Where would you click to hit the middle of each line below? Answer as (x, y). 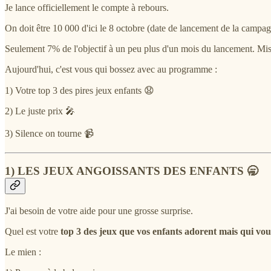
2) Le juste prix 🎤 (40, 111)
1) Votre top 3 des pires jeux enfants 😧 (80, 90)
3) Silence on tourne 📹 (49, 133)
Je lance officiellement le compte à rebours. (87, 7)
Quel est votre (33, 231)
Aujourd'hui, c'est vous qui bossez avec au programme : (111, 69)
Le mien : (23, 252)
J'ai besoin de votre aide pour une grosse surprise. (99, 211)
